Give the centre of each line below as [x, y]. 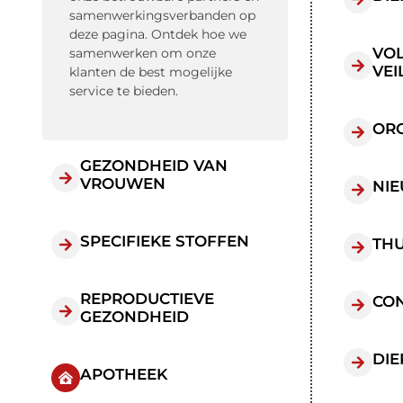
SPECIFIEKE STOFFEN [165, 242]
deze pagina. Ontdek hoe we [158, 34]
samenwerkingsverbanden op [162, 15]
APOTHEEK [124, 375]
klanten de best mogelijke [151, 72]
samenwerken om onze [143, 53]
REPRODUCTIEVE [147, 299]
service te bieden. [124, 91]
